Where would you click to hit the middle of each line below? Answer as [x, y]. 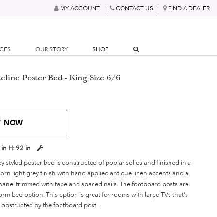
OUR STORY [52, 49]
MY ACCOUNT [80, 8]
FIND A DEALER [189, 8]
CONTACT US [134, 8]
